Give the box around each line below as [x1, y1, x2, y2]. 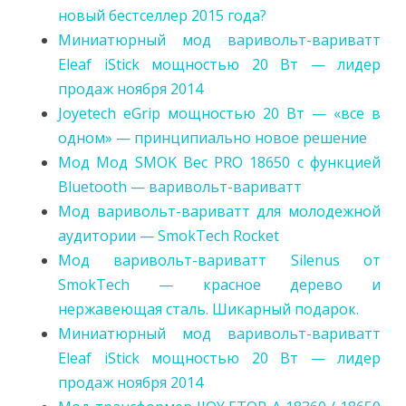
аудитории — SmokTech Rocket [58, 226, 279, 246]
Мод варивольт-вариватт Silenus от [58, 250, 381, 270]
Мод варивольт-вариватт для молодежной [58, 201, 381, 221]
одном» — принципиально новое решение [58, 128, 367, 148]
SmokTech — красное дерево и [58, 275, 381, 295]
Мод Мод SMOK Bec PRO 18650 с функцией [58, 152, 381, 172]
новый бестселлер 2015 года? [58, 5, 266, 25]
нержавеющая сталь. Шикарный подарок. [58, 299, 359, 319]
